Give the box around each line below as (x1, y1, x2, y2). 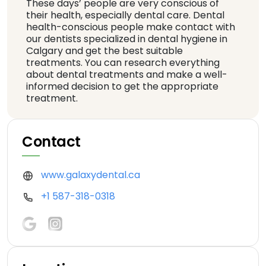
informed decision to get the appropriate (26, 80, 218, 94)
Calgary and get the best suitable (26, 44, 183, 58)
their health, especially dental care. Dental (26, 8, 224, 23)
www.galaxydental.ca (41, 168, 140, 182)
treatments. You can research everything (26, 56, 220, 70)
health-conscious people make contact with (26, 20, 235, 34)
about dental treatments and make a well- (26, 68, 227, 82)
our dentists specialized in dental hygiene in (26, 32, 227, 46)
